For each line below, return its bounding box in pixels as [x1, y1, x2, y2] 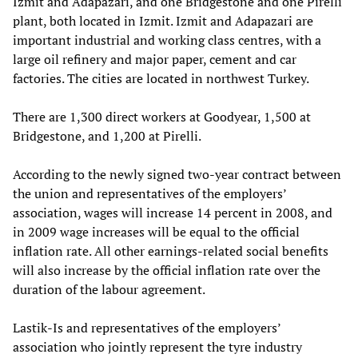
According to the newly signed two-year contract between [13, 165, 341, 183]
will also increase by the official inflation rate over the [13, 261, 320, 279]
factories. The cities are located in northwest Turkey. [13, 69, 309, 87]
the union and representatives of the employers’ [13, 184, 286, 202]
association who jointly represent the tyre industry [13, 337, 302, 356]
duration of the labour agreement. [13, 280, 205, 298]
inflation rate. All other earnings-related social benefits [13, 241, 328, 260]
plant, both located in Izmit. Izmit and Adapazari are [13, 11, 313, 30]
